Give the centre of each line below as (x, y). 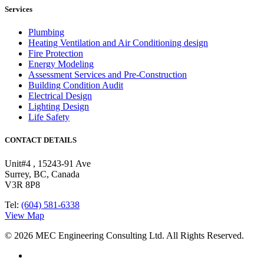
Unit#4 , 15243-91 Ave (48, 163)
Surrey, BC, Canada (42, 174)
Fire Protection (56, 54)
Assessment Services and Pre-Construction (108, 75)
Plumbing (46, 32)
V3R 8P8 (22, 184)
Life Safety (49, 117)
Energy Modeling (61, 64)
